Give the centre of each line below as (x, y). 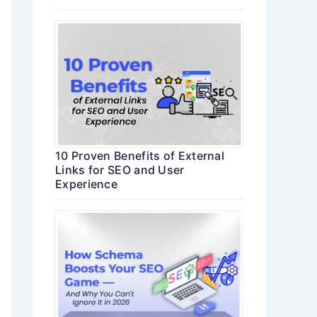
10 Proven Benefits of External (140, 156)
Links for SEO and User (120, 170)
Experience (87, 184)
